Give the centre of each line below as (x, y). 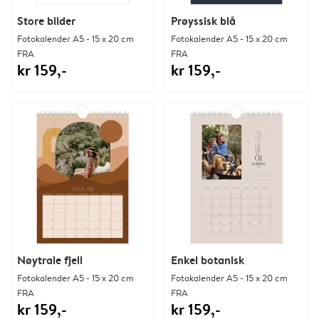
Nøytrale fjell (50, 260)
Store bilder (46, 20)
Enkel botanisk (208, 260)
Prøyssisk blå (203, 20)
